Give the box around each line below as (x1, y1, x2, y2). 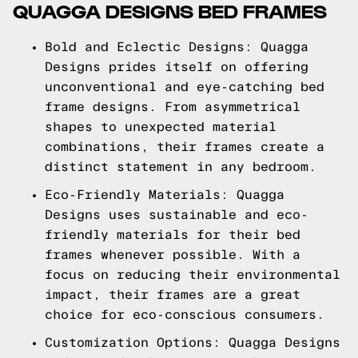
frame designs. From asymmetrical (45, 100, 300, 113)
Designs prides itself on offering (45, 60, 308, 74)
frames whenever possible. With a (45, 248, 300, 261)
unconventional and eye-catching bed (45, 80, 324, 93)
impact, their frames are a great (45, 288, 300, 301)
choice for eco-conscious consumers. (45, 308, 324, 321)
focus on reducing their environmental (45, 268, 340, 281)
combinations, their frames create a (45, 140, 324, 153)
